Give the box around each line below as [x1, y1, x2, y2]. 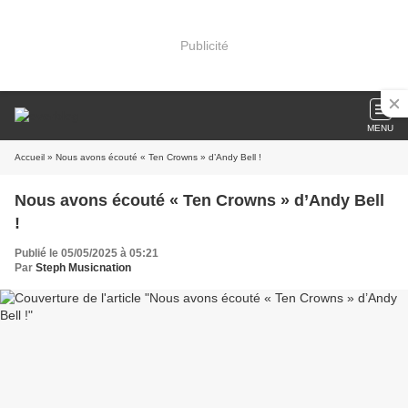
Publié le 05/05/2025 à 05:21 [15, 247, 158, 260]
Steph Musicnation [36, 261, 131, 274]
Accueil [15, 152, 45, 162]
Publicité [179, 37, 229, 53]
